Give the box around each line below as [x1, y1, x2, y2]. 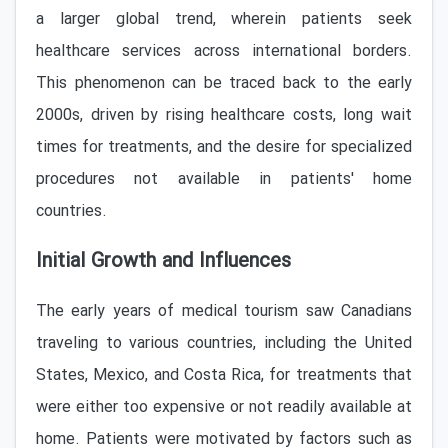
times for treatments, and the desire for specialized [36, 135, 412, 160]
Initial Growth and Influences [36, 246, 291, 277]
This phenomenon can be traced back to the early [36, 71, 412, 96]
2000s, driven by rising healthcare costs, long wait [36, 103, 412, 128]
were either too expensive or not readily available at [36, 395, 412, 420]
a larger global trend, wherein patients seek [36, 7, 412, 32]
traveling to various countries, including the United [36, 331, 412, 356]
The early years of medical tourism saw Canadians [36, 299, 412, 324]
